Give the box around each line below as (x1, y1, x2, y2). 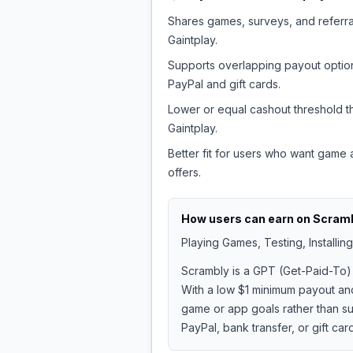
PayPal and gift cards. (168, 77, 281, 91)
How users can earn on (181, 212, 313, 225)
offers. (168, 165, 201, 179)
